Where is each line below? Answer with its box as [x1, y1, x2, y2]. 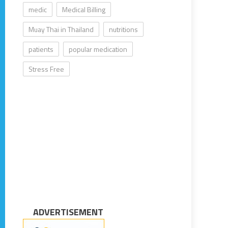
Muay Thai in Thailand [28, 24, 94, 35]
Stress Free [28, 64, 65, 75]
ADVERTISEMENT [33, 205, 104, 219]
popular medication [69, 44, 128, 55]
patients [28, 44, 54, 55]
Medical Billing [62, 4, 106, 15]
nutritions [109, 24, 138, 35]
